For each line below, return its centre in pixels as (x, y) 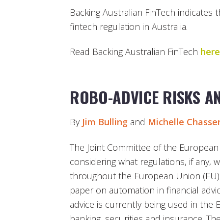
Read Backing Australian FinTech (135, 52)
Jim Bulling (105, 122)
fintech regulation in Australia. (129, 26)
